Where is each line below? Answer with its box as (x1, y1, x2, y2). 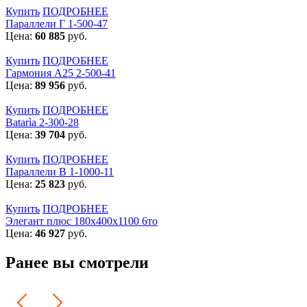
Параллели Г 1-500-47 (5, 17, 108, 29)
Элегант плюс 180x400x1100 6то (5, 214, 158, 227)
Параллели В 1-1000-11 (5, 165, 114, 177)
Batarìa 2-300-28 (5, 116, 79, 128)
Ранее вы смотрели (5, 253, 149, 271)
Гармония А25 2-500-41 (5, 66, 116, 79)
